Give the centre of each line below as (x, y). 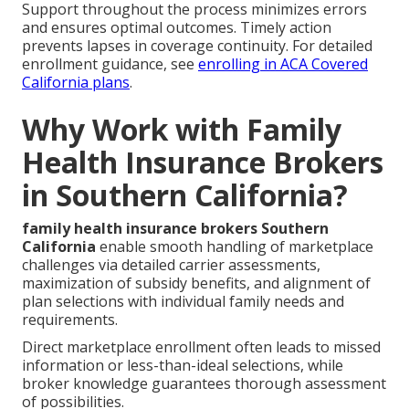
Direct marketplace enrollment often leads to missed (201, 346)
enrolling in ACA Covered (283, 63)
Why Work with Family (182, 129)
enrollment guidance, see (110, 63)
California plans (76, 82)
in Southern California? (185, 194)
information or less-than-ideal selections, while (183, 365)
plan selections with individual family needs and (183, 301)
